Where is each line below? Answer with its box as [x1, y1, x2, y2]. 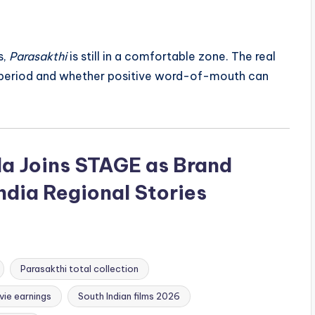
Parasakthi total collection [20, 263, 139, 275]
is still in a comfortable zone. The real [67, 49, 276, 64]
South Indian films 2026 [78, 290, 180, 302]
